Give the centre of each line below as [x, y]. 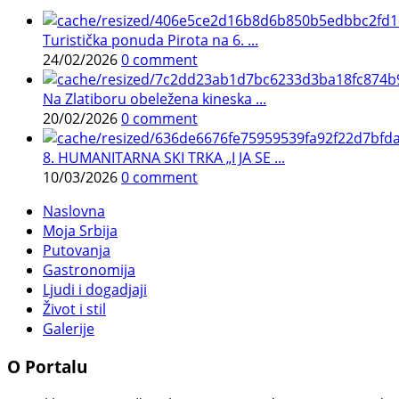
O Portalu [47, 366]
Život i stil [74, 309]
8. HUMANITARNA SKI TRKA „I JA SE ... [164, 158]
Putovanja [77, 251]
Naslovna [74, 212]
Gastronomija [89, 270]
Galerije [69, 329]
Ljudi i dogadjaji [95, 290]
